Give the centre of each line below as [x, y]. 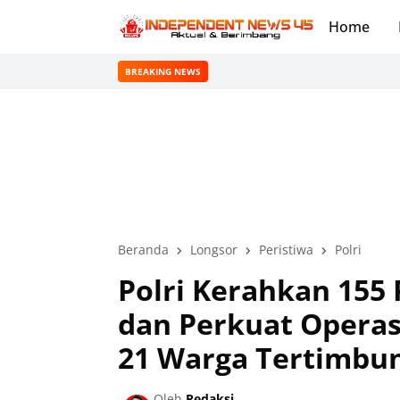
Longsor [214, 250]
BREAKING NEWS [163, 71]
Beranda [143, 250]
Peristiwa [286, 250]
